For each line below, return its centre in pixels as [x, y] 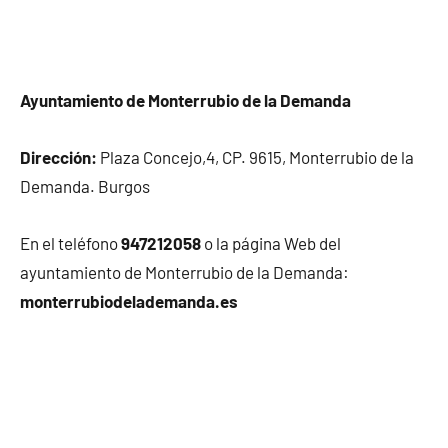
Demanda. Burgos [85, 185]
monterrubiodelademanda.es [129, 300]
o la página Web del [271, 242]
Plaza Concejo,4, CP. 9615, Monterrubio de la [255, 156]
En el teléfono [70, 242]
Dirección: [58, 156]
